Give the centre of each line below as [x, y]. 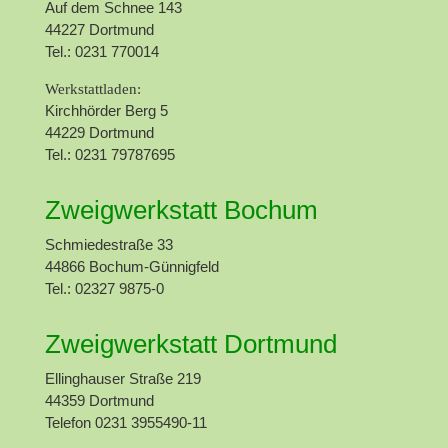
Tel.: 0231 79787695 [109, 154]
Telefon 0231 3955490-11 [125, 422]
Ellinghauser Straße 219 [122, 378]
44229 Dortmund [99, 132]
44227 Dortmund [99, 29]
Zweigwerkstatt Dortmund [190, 343]
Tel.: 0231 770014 [101, 51]
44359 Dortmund [99, 400]
